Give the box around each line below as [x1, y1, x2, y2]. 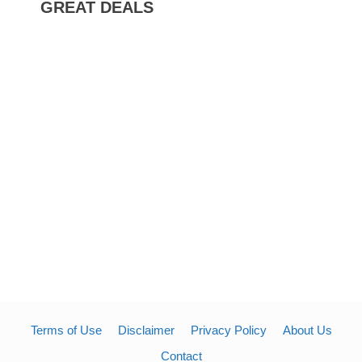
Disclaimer [117, 322, 175, 337]
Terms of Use [30, 322, 102, 337]
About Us [282, 322, 332, 337]
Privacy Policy [190, 322, 267, 337]
